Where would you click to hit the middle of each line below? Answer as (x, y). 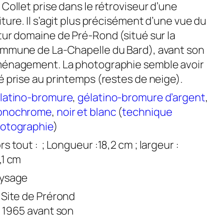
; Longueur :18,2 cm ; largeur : (109, 145)
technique (147, 112)
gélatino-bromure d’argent (141, 98)
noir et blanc (86, 112)
